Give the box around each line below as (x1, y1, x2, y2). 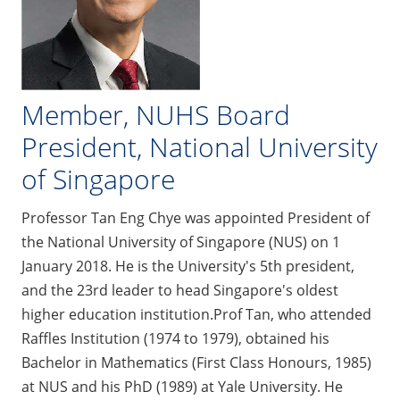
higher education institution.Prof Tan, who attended (21, 304, 371, 325)
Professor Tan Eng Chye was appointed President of (21, 208, 370, 229)
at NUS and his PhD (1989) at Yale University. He (21, 377, 343, 397)
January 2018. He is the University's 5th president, (21, 256, 354, 277)
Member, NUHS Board (21, 96, 290, 134)
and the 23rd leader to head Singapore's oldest (21, 280, 338, 301)
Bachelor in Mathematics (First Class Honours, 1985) (21, 353, 371, 373)
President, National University (21, 129, 378, 166)
